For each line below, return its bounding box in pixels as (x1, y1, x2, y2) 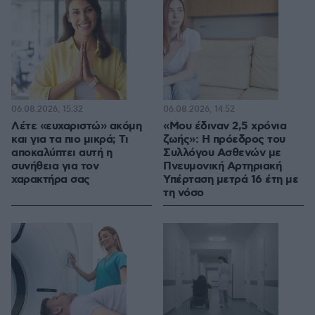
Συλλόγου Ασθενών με (163, 146, 281, 161)
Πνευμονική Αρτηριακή (163, 159, 281, 174)
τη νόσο (163, 186, 204, 201)
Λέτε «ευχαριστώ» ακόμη (11, 119, 141, 134)
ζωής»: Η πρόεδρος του (163, 132, 285, 148)
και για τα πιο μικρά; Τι (11, 132, 128, 148)
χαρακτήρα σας (11, 172, 90, 188)
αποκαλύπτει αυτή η (11, 146, 112, 161)
